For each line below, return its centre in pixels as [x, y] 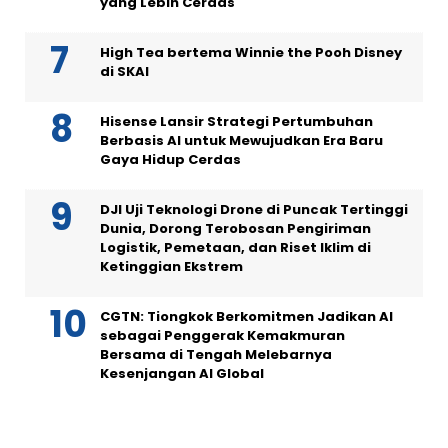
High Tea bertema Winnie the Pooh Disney [251, 52]
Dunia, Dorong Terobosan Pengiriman [235, 228]
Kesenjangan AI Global [182, 373]
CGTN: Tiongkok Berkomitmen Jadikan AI [246, 316]
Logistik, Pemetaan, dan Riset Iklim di [235, 247]
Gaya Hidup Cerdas [170, 159]
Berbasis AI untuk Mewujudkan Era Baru [241, 140]
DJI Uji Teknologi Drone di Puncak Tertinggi [254, 209]
